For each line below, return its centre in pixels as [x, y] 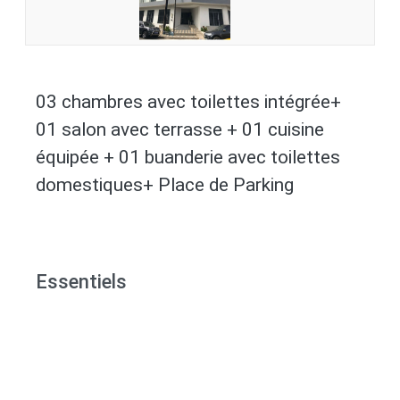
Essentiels [81, 282]
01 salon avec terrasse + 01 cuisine [180, 130]
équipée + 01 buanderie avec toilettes [188, 158]
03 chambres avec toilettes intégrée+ [188, 102]
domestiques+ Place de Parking [165, 185]
